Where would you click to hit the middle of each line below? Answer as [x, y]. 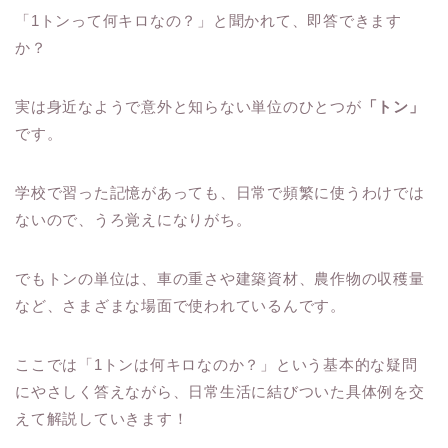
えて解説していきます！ [102, 418]
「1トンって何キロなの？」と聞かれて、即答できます [208, 20]
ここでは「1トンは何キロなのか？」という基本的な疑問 [216, 364]
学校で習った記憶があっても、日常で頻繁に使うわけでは [220, 192]
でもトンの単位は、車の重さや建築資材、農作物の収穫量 [220, 278]
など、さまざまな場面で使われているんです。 [180, 305]
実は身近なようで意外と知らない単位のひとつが [188, 106]
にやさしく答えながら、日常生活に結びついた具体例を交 [220, 391]
